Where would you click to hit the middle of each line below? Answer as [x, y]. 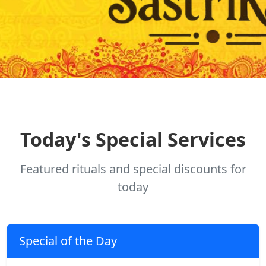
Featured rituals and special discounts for [133, 169]
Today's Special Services [133, 139]
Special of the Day [68, 241]
